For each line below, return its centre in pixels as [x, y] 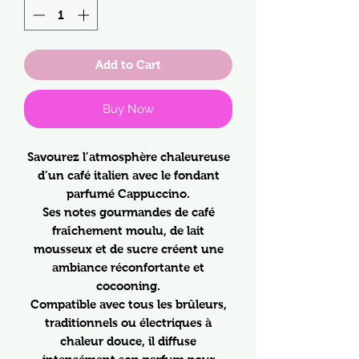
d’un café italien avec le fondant [128, 175]
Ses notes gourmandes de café [128, 212]
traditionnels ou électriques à [128, 322]
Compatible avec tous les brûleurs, [128, 304]
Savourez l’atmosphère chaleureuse [128, 156]
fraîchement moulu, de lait [128, 230]
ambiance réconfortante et [128, 267]
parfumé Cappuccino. [128, 193]
